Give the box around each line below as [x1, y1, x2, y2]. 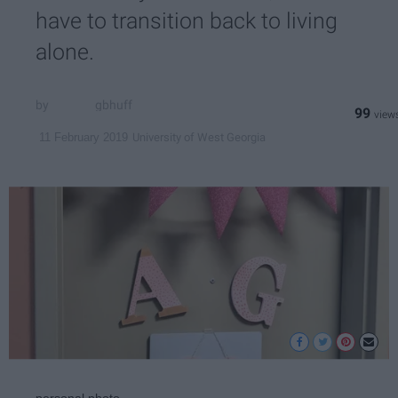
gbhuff [95, 97, 133, 112]
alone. [36, 39, 94, 66]
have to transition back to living [36, 8, 338, 35]
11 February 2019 [39, 131, 128, 145]
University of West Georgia [132, 130, 266, 144]
